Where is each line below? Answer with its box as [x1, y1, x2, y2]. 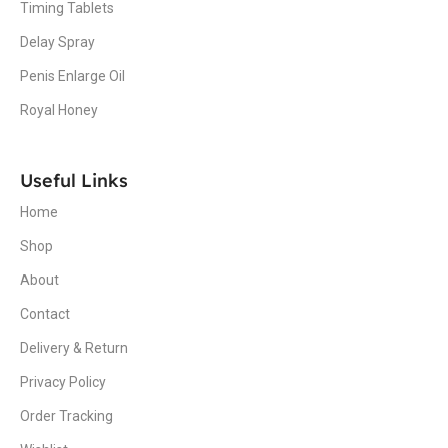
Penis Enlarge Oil [20, 67, 125, 84]
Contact [20, 305, 70, 322]
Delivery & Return [20, 339, 128, 356]
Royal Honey [20, 101, 98, 118]
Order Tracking [20, 407, 113, 424]
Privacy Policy [20, 373, 106, 390]
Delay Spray [20, 33, 95, 50]
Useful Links [20, 168, 128, 192]
